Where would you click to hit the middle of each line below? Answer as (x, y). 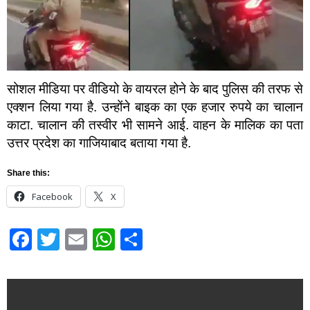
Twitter (92, 239)
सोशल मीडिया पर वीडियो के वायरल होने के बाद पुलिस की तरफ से (155, 89)
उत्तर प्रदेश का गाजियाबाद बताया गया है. (99, 143)
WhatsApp (166, 239)
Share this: (28, 173)
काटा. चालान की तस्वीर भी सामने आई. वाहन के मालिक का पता (155, 125)
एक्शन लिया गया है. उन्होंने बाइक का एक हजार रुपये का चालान (155, 107)
